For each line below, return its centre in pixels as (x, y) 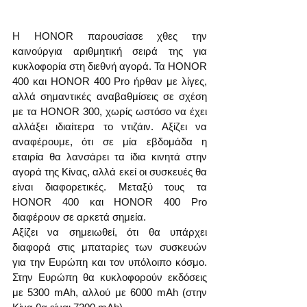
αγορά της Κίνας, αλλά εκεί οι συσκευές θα (110, 172)
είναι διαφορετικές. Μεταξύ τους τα (110, 187)
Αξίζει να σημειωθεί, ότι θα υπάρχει (110, 232)
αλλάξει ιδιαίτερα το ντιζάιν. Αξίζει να (110, 127)
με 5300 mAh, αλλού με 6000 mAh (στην (110, 293)
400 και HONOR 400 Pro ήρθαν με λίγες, (110, 82)
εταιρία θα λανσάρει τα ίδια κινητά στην (110, 157)
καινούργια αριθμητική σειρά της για (110, 51)
